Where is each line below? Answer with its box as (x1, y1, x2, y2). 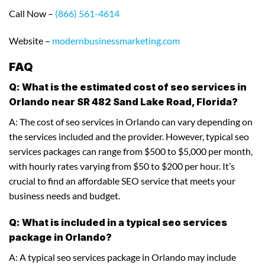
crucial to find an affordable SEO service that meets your (9, 175, 235, 187)
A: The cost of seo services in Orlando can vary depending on (9, 116, 253, 128)
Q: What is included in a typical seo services (9, 216, 227, 228)
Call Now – (9, 7, 55, 19)
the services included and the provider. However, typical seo (9, 131, 249, 143)
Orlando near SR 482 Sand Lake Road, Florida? (9, 96, 238, 108)
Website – (9, 34, 52, 46)
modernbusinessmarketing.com (52, 34, 180, 46)
